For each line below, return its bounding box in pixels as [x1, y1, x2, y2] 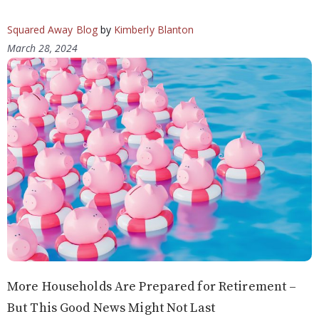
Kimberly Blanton [113, 23, 194, 37]
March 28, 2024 [7, 41, 78, 56]
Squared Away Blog [7, 23, 98, 37]
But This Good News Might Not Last [7, 300, 215, 317]
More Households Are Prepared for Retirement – [7, 278, 297, 296]
